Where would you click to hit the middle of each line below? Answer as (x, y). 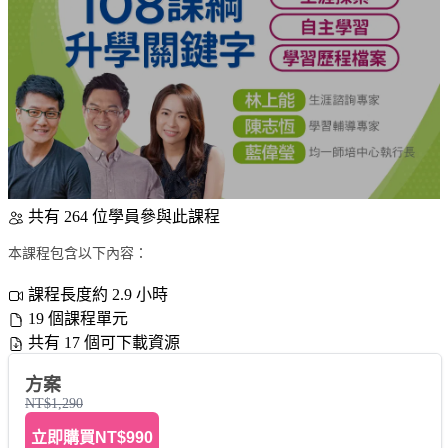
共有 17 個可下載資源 (104, 343)
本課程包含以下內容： (78, 254)
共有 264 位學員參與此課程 (124, 216)
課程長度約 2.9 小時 (98, 295)
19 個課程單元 (78, 319)
